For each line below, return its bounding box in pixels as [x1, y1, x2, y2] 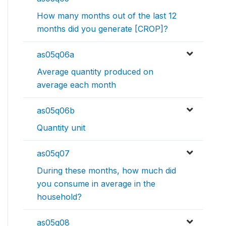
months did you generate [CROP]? [37, 23, 168, 34]
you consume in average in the [37, 178, 155, 189]
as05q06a [37, 49, 74, 60]
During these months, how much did [37, 165, 176, 176]
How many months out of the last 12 [37, 10, 177, 21]
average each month [37, 79, 116, 90]
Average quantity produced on [37, 66, 153, 77]
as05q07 [37, 148, 70, 158]
